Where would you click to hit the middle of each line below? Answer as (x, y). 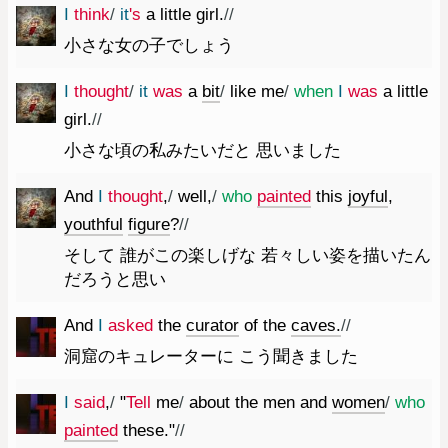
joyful (368, 196)
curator (212, 325)
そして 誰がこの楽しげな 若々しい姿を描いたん (247, 255)
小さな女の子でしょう (149, 45)
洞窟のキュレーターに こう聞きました (211, 356)
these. (146, 430)
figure (149, 224)
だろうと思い (115, 279)
